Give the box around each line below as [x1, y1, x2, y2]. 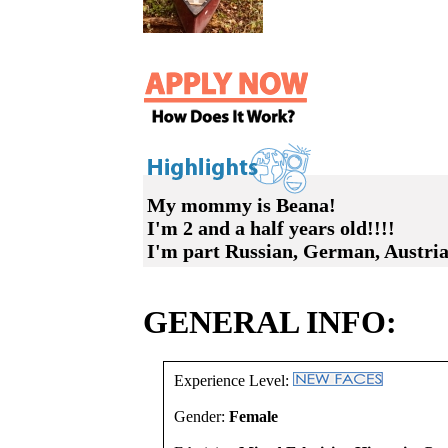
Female [229, 408, 278, 425]
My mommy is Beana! [147, 194, 336, 216]
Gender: [174, 408, 229, 425]
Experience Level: [174, 372, 293, 389]
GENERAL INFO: [143, 304, 397, 340]
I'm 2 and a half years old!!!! [147, 217, 395, 239]
